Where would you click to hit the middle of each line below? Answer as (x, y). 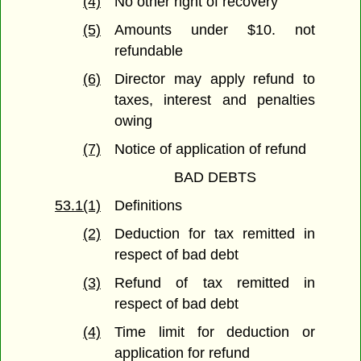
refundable (149, 51)
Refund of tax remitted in (215, 283)
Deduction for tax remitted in (215, 234)
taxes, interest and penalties (215, 100)
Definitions (149, 206)
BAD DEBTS (215, 178)
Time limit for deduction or (215, 332)
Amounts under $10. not (215, 30)
